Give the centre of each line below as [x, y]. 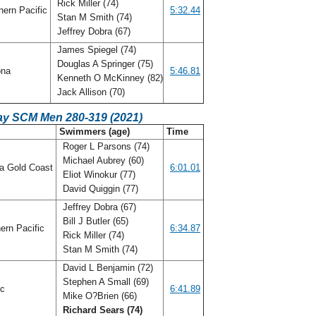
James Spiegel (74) [95, 50]
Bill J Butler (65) [94, 221]
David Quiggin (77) [101, 189]
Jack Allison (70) [91, 92]
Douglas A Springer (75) [104, 64]
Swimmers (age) [95, 132]
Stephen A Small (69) [104, 282]
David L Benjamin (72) [107, 268]
